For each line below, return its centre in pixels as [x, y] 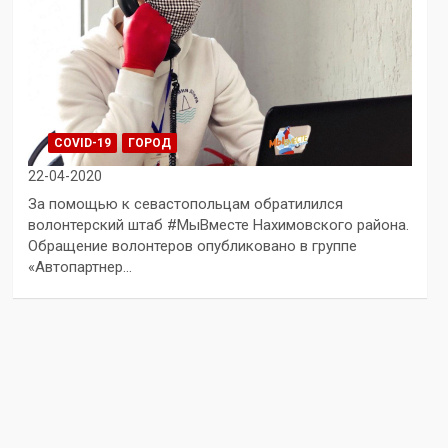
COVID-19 [82, 143]
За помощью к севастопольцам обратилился [185, 204]
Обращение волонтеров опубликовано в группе [192, 246]
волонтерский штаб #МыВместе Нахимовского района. [218, 225]
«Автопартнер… [79, 267]
